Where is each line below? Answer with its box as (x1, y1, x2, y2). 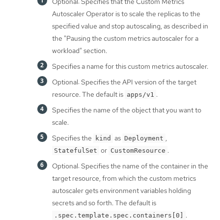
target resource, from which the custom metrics (52, 173, 196, 183)
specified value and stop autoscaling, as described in (52, 21, 208, 30)
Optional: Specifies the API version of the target (52, 77, 196, 86)
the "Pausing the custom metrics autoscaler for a (52, 33, 198, 43)
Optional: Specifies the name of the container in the (52, 161, 208, 170)
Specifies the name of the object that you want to (52, 105, 201, 114)
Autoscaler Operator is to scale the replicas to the (52, 9, 200, 18)
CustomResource (110, 146, 165, 154)
